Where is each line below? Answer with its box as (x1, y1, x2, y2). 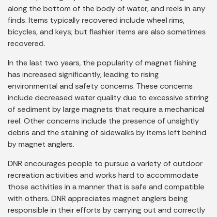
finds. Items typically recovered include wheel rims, (8, 15, 185, 25)
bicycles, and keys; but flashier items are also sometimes (8, 26, 206, 37)
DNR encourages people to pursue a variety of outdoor (8, 158, 202, 169)
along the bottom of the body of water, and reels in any (8, 3, 205, 14)
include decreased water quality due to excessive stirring (8, 92, 209, 103)
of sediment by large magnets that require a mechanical (8, 104, 204, 114)
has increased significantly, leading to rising (8, 69, 159, 79)
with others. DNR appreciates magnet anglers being (8, 193, 188, 203)
